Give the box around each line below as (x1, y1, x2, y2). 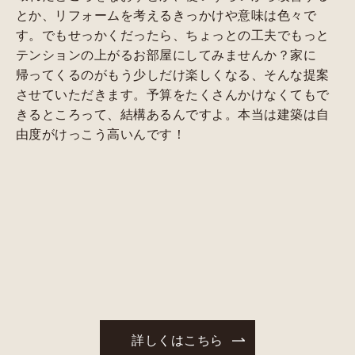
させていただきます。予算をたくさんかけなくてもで (15, 85, 330, 104)
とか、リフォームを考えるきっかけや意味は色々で (15, 6, 317, 25)
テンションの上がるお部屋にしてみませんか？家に (15, 45, 317, 64)
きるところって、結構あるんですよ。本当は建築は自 (15, 105, 330, 124)
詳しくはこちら (132, 330, 223, 349)
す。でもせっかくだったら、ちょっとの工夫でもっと (15, 25, 330, 44)
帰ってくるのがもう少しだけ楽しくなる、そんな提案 (15, 65, 330, 84)
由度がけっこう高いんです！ (15, 124, 186, 143)
